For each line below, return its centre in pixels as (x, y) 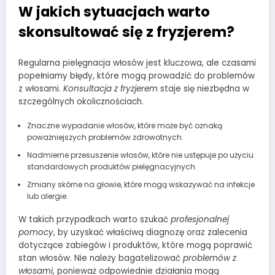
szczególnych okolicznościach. (81, 101)
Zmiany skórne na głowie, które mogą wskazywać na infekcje (141, 184)
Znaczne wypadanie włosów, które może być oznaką (124, 125)
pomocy (36, 232)
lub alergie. (47, 196)
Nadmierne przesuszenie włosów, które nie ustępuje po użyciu (140, 155)
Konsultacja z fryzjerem (110, 88)
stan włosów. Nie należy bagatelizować (101, 258)
